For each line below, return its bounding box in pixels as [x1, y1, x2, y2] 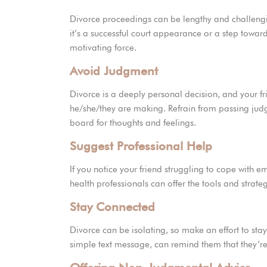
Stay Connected [70, 200, 155, 215]
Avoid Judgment [70, 64, 158, 79]
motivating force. [70, 42, 136, 54]
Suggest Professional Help [70, 139, 212, 154]
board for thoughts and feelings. [70, 117, 196, 129]
